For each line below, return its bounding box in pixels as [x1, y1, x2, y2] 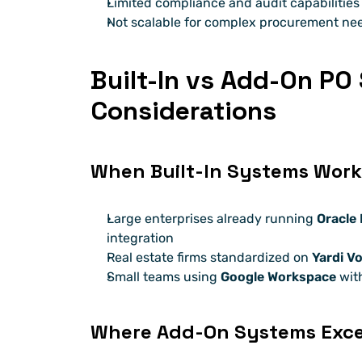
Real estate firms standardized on [107, 250, 312, 266]
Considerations [90, 95, 276, 128]
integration [107, 230, 174, 246]
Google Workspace [221, 269, 336, 285]
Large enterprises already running [107, 211, 317, 227]
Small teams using [107, 269, 221, 285]
